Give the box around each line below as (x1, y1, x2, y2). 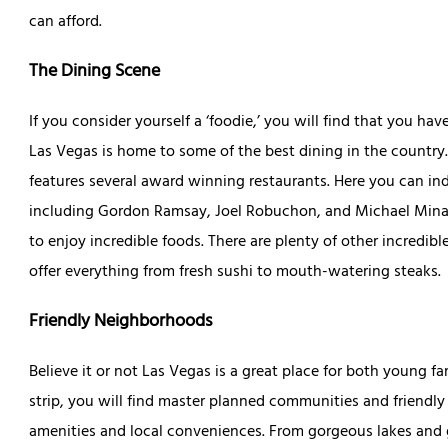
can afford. (28, 7, 102, 38)
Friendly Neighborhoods (28, 305, 212, 340)
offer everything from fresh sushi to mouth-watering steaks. (28, 257, 441, 288)
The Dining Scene (28, 55, 160, 90)
